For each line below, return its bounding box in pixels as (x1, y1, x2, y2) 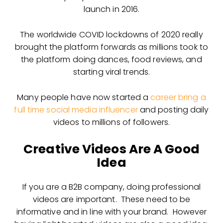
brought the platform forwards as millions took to (15, 41, 208, 53)
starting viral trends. (73, 66, 150, 78)
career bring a (150, 91, 206, 103)
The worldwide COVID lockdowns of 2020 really (20, 28, 203, 40)
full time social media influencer (14, 104, 138, 115)
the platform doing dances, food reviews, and (21, 53, 202, 65)
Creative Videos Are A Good (23, 140, 200, 158)
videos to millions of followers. (53, 116, 170, 128)
